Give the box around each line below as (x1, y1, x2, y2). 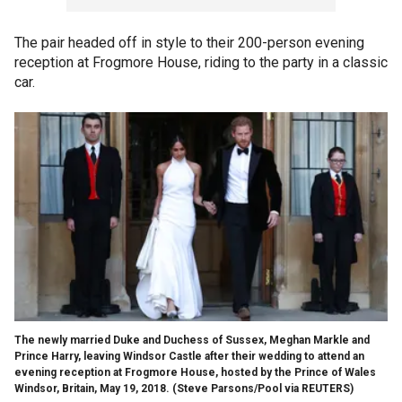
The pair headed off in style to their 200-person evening (14, 33, 364, 51)
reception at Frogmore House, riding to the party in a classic (14, 53, 388, 71)
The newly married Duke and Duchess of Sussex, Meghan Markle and (14, 333, 370, 346)
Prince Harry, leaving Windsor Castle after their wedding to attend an (14, 349, 364, 363)
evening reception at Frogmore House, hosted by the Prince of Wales (14, 365, 376, 379)
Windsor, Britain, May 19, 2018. (14, 381, 170, 395)
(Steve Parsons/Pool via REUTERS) (172, 381, 354, 395)
